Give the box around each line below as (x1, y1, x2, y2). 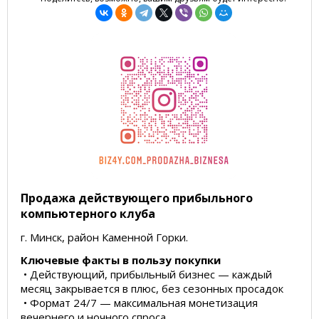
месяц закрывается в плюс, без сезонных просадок (21, 281, 283, 296)
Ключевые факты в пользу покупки (21, 253, 221, 267)
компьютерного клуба (21, 206, 155, 221)
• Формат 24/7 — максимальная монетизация (21, 296, 258, 310)
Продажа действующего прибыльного (21, 190, 253, 206)
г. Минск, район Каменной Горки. (21, 230, 188, 244)
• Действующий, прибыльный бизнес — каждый (21, 267, 272, 281)
